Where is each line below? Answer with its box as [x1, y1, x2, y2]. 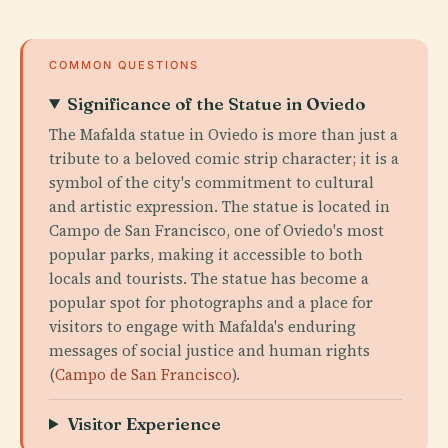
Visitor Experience [67, 412, 222, 434]
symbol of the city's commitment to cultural [49, 171, 374, 193]
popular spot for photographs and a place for [49, 291, 373, 313]
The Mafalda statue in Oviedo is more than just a [49, 123, 398, 145]
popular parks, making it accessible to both [49, 243, 363, 265]
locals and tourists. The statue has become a [49, 267, 369, 289]
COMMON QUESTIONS [49, 57, 199, 72]
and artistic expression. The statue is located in [49, 195, 390, 217]
